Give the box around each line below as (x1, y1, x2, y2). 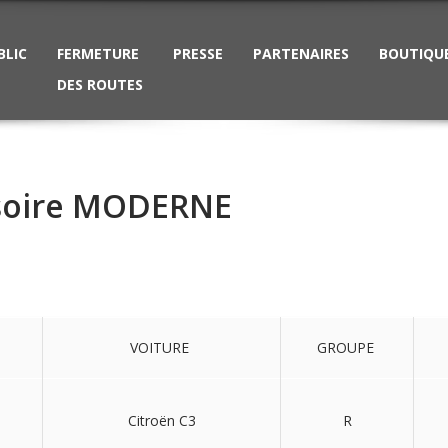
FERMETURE (57, 44, 139, 63)
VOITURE (130, 338, 193, 357)
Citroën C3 (127, 411, 196, 430)
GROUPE (316, 338, 378, 357)
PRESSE (173, 44, 223, 63)
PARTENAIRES (253, 44, 349, 63)
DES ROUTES (57, 75, 143, 94)
